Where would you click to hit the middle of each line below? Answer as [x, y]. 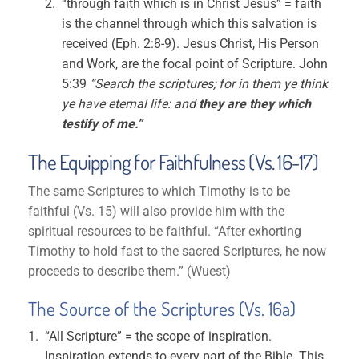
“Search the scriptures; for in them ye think [209, 84]
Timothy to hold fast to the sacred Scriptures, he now [177, 251]
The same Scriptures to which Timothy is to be [159, 191]
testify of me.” [103, 124]
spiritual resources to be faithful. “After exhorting [165, 231]
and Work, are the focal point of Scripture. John [195, 64]
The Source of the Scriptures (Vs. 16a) [162, 309]
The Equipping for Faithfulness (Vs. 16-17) [173, 162]
